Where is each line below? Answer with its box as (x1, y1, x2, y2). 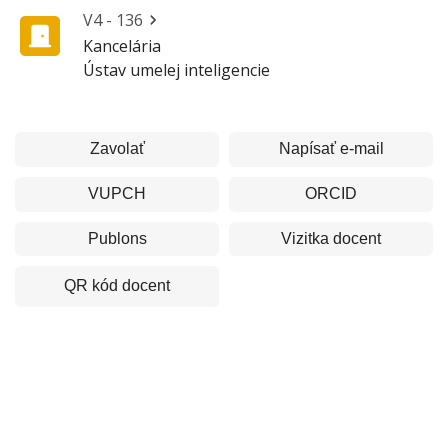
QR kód (64, 277, 118, 295)
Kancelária (83, 35, 161, 57)
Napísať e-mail (278, 140, 384, 157)
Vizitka (281, 229, 329, 247)
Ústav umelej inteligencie (83, 59, 270, 81)
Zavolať (89, 140, 145, 157)
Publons (87, 229, 147, 247)
